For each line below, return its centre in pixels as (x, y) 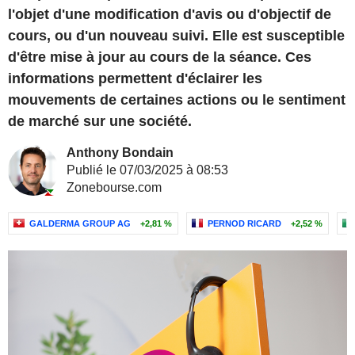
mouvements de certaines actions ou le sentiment (177, 100)
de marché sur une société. (100, 121)
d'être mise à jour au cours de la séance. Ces (160, 57)
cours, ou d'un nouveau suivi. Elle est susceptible (176, 36)
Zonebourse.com (114, 187)
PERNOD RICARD (244, 223)
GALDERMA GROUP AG (80, 223)
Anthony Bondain (120, 153)
